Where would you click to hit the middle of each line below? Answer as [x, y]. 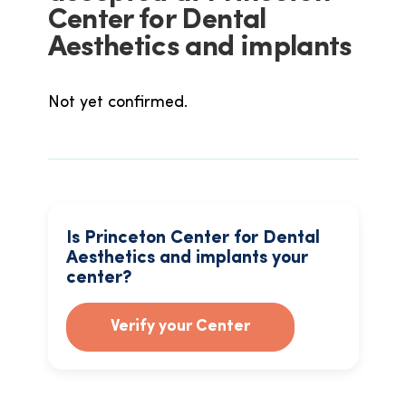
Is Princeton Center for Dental [193, 238]
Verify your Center [180, 327]
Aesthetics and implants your [187, 258]
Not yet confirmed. [117, 103]
